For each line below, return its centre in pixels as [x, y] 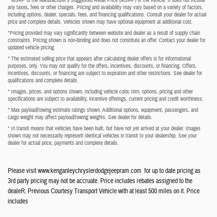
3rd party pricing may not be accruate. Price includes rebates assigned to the [100, 181]
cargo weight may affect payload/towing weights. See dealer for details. [80, 117]
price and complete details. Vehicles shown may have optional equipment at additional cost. [100, 22]
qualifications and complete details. [43, 80]
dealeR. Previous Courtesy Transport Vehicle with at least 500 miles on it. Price [104, 191]
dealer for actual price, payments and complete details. [63, 143]
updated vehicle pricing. [31, 47]
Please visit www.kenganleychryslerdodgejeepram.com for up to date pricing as [104, 171]
